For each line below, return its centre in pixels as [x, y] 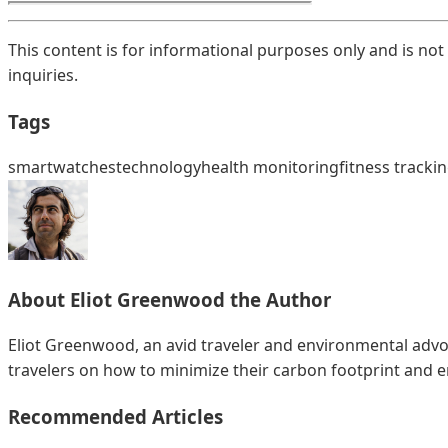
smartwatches [62, 166]
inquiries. [43, 75]
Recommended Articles [115, 416]
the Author [280, 300]
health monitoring [270, 166]
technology [158, 166]
